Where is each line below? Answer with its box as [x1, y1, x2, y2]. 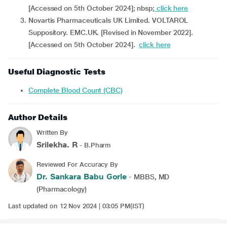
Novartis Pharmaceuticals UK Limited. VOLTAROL [28, 16, 188, 24]
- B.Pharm [78, 141, 111, 149]
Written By [36, 129, 68, 136]
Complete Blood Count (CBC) [33, 86, 123, 94]
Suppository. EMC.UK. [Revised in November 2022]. [28, 28, 194, 36]
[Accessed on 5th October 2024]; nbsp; [28, 4, 155, 12]
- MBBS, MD [127, 173, 170, 181]
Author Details [8, 112, 67, 122]
